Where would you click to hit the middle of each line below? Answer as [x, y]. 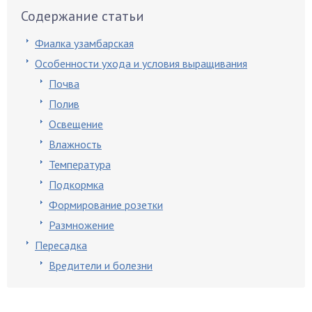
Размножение [81, 225]
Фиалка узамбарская [84, 43]
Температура [80, 164]
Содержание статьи [83, 16]
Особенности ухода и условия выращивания [141, 63]
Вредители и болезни [101, 265]
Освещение [76, 124]
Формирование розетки [106, 205]
